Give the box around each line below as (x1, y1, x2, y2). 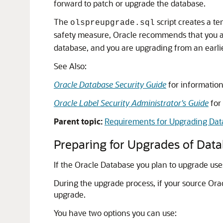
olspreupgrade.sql (70, 18, 155, 27)
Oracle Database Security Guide (54, 79, 166, 90)
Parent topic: (54, 116, 103, 126)
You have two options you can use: (54, 208, 177, 218)
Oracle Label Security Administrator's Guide (54, 98, 209, 108)
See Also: (54, 61, 87, 71)
